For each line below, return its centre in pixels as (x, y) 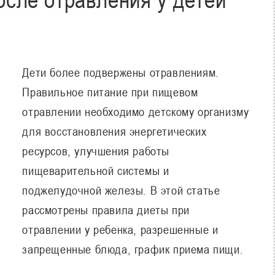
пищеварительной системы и (96, 170)
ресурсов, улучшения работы (96, 151)
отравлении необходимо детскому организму (136, 111)
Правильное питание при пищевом (110, 92)
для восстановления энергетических (114, 131)
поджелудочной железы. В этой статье (121, 190)
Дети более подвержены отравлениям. (121, 72)
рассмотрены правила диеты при (106, 210)
